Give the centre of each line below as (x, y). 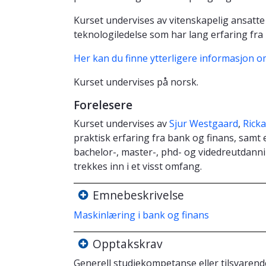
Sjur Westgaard (204, 123)
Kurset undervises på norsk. (136, 82)
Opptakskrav (128, 243)
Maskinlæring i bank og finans (141, 215)
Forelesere (103, 105)
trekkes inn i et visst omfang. (138, 166)
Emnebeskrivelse (138, 195)
